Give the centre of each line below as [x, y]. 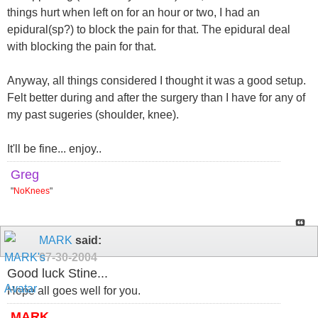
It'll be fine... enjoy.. [54, 149]
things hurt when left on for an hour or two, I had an [133, 13]
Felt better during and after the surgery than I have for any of [156, 98]
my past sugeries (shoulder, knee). [93, 115]
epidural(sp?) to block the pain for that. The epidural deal [149, 30]
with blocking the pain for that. [82, 47]
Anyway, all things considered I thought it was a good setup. [157, 81]
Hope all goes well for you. [74, 291]
